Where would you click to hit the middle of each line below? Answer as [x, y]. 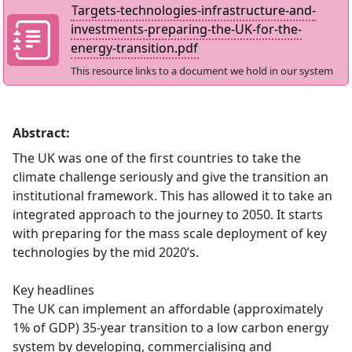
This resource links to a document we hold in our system [202, 71]
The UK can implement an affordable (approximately [168, 309]
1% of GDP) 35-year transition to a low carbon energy [170, 328]
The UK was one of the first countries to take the [157, 158]
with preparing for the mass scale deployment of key [170, 233]
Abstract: [41, 133]
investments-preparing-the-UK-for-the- [186, 29]
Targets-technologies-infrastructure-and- [193, 10]
